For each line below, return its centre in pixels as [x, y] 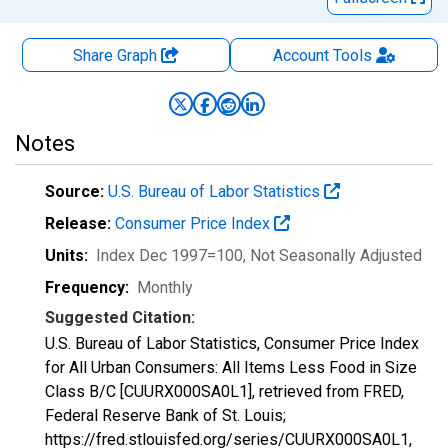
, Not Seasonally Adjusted [332, 255]
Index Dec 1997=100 [169, 255]
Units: [66, 255]
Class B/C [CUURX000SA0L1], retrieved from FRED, [224, 391]
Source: [74, 191]
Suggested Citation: [120, 317]
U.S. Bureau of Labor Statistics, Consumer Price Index [232, 343]
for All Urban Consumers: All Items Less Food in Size [231, 367]
